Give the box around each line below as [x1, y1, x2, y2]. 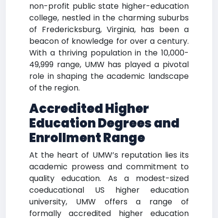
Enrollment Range [29, 129, 145, 146]
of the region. [29, 82, 80, 93]
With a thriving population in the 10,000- [29, 47, 189, 58]
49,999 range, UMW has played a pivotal [29, 59, 189, 70]
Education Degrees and [29, 115, 180, 132]
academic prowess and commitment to [29, 161, 189, 172]
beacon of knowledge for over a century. [29, 36, 189, 47]
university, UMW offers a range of [29, 196, 189, 207]
